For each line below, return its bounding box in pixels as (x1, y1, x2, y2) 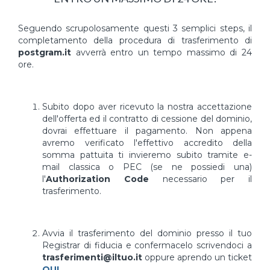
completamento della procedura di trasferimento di (18, 35, 252, 46)
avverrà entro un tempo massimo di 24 (71, 47, 252, 58)
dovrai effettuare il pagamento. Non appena (42, 125, 252, 136)
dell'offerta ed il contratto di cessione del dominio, (42, 113, 252, 124)
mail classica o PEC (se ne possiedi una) (42, 162, 252, 172)
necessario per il (148, 174, 252, 184)
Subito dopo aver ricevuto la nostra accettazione (42, 101, 252, 112)
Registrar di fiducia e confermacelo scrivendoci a (42, 240, 252, 251)
